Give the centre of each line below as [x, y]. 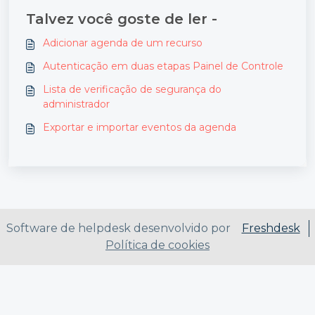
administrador [76, 104]
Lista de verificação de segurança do [132, 89]
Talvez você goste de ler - [122, 19]
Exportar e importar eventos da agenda [140, 127]
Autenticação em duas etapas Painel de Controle [163, 66]
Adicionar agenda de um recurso [123, 43]
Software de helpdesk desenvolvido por [118, 228]
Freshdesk [271, 228]
